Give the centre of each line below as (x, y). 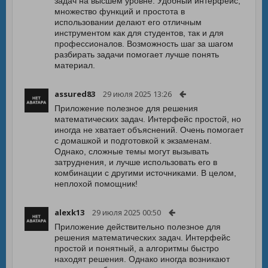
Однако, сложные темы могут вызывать (132, 151)
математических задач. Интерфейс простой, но (148, 119)
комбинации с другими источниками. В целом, (145, 173)
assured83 (75, 94)
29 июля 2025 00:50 (127, 212)
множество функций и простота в (120, 11)
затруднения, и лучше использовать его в (136, 162)
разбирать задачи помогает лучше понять (137, 54)
